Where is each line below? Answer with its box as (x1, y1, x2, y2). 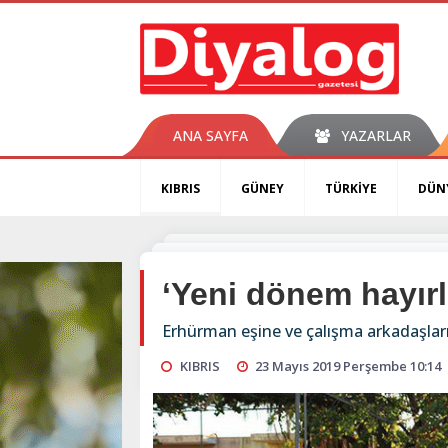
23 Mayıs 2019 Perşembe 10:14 (255, 357, 442, 376)
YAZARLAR (340, 126, 411, 146)
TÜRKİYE (325, 180, 377, 198)
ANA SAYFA (173, 126, 248, 146)
